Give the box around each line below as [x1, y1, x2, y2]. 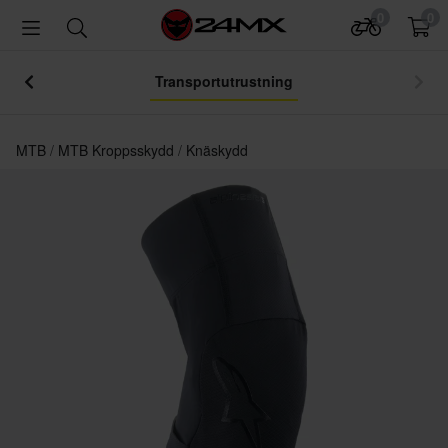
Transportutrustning [155, 71, 293, 91]
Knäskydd [186, 140, 248, 160]
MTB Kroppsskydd [58, 140, 178, 160]
